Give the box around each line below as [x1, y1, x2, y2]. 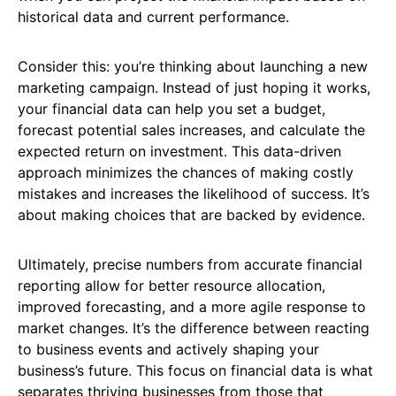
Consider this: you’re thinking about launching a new [18, 57, 368, 76]
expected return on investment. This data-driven [18, 142, 341, 161]
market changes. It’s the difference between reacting [18, 319, 369, 338]
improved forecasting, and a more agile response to [18, 298, 366, 316]
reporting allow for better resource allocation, [18, 277, 325, 295]
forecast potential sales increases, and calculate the [18, 121, 365, 140]
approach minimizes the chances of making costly [18, 164, 354, 182]
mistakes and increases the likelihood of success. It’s [18, 185, 369, 203]
